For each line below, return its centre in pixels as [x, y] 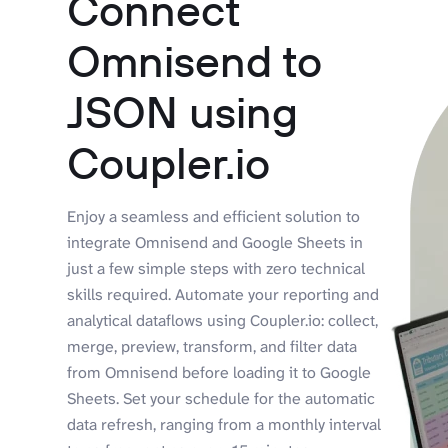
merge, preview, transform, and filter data [212, 346]
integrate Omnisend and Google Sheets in [215, 242]
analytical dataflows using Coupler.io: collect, [223, 320]
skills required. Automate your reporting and [223, 294]
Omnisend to [195, 60]
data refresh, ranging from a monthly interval [224, 424]
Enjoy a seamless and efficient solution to [214, 216]
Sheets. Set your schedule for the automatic [221, 398]
